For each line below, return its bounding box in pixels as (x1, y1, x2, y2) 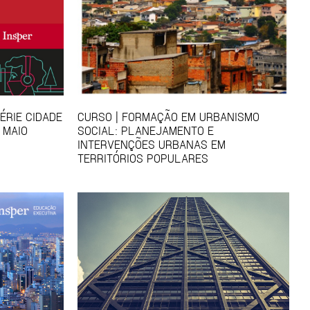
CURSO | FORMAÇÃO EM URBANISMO (77, 109, 259, 123)
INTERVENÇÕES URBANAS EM (77, 136, 226, 151)
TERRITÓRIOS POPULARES (77, 150, 208, 165)
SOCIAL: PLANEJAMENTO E (77, 122, 214, 137)
